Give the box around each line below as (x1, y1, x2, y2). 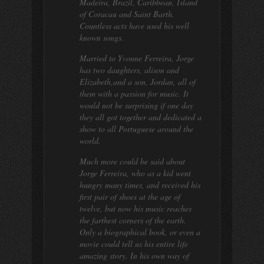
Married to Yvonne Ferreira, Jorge (80, 52, 194, 64)
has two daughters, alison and (80, 64, 179, 75)
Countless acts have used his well (80, 20, 189, 31)
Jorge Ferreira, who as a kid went (80, 167, 191, 179)
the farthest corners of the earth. (80, 214, 186, 226)
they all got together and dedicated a (80, 111, 202, 123)
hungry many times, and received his (80, 179, 200, 190)
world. (80, 135, 101, 146)
